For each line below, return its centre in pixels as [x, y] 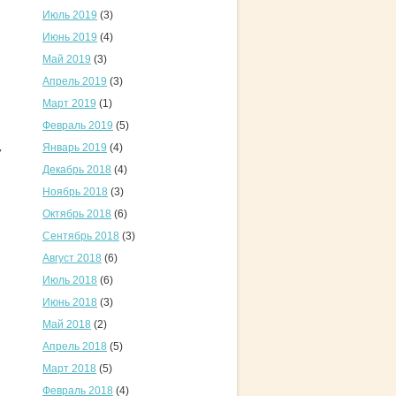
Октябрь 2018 [77, 214]
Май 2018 [67, 324]
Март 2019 [69, 103]
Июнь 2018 [70, 302]
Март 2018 [69, 369]
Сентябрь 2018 [81, 236]
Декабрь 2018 [77, 170]
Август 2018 [72, 258]
